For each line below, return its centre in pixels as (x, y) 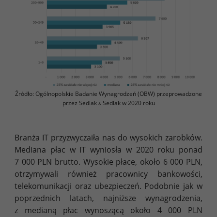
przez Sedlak (80, 103)
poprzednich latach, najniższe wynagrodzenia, (108, 198)
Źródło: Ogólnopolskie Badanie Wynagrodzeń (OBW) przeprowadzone (108, 93)
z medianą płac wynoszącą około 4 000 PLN (108, 210)
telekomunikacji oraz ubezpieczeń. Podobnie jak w (108, 186)
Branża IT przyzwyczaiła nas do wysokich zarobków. (108, 137)
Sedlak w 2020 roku (128, 103)
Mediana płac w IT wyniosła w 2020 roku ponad (108, 149)
